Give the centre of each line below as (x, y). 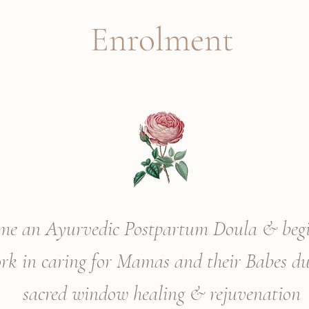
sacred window (78, 293)
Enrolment (162, 39)
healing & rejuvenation (217, 293)
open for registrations (160, 104)
